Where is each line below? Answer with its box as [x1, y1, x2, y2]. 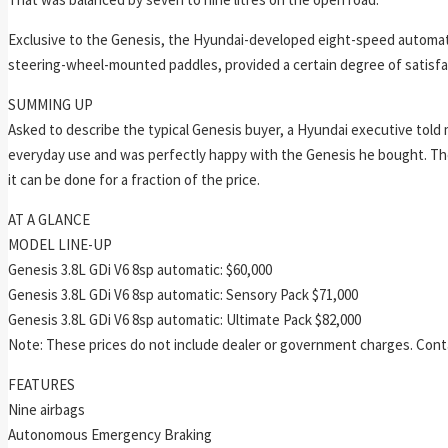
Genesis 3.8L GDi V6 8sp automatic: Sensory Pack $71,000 [8, 284, 358, 304]
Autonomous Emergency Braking [8, 424, 212, 444]
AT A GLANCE [8, 209, 90, 229]
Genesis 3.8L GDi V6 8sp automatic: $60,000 [8, 259, 272, 279]
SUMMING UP [8, 94, 93, 114]
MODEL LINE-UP [8, 234, 112, 254]
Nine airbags [8, 399, 85, 419]
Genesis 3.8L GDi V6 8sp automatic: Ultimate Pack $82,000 [8, 309, 361, 329]
